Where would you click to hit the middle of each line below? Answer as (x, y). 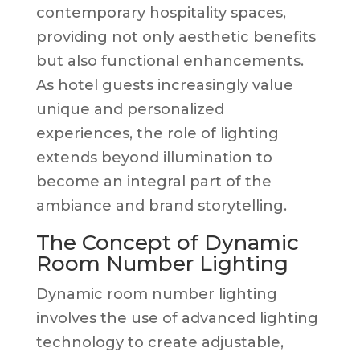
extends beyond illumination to (154, 157)
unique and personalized (130, 109)
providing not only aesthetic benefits (176, 37)
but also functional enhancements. (170, 61)
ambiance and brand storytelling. (161, 205)
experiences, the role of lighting (157, 133)
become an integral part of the (153, 181)
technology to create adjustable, (160, 342)
